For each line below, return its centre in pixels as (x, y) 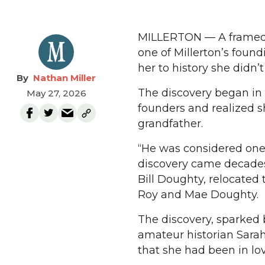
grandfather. (170, 124)
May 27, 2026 (56, 93)
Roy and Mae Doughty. (198, 195)
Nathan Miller (64, 78)
